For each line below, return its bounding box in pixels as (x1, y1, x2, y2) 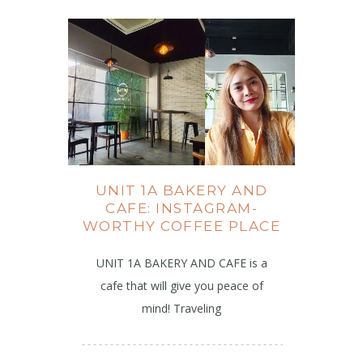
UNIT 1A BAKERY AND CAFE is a (96, 255, 267, 271)
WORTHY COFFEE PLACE (82, 218, 281, 235)
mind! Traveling (142, 301, 221, 317)
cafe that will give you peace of (100, 278, 263, 294)
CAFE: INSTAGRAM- (105, 200, 258, 217)
